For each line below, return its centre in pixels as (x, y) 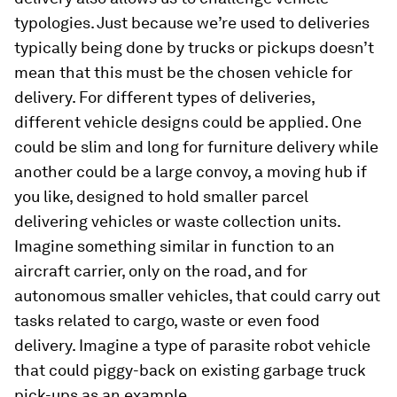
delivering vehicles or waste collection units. (177, 222)
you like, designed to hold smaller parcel (161, 197)
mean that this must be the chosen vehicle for (183, 73)
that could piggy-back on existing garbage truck (190, 370)
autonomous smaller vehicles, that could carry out (197, 296)
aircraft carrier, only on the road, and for (161, 271)
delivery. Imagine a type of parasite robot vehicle (192, 346)
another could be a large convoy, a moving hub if (191, 172)
